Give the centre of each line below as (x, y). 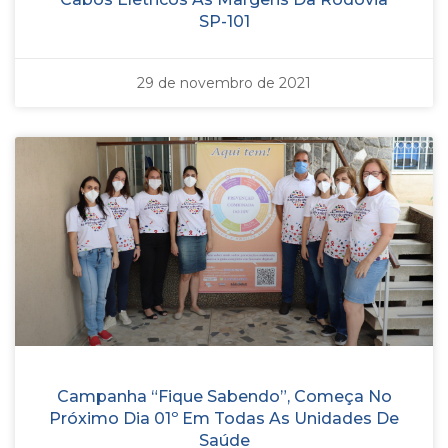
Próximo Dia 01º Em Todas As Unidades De (224, 418)
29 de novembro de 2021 (224, 82)
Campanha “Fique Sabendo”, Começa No (224, 396)
